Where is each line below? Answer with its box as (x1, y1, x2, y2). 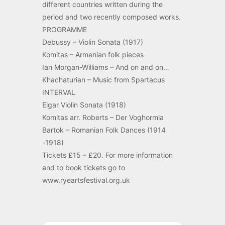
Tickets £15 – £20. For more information (42, 151, 173, 159)
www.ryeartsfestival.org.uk (42, 176, 130, 184)
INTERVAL (42, 88, 75, 96)
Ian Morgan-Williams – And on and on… (42, 63, 169, 71)
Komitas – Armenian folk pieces (42, 50, 144, 59)
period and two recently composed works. (42, 13, 181, 21)
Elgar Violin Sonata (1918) (42, 100, 126, 109)
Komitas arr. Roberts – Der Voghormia (42, 113, 164, 122)
